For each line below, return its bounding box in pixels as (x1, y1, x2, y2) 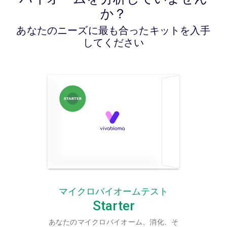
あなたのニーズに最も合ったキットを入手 (16, 24, 211, 37)
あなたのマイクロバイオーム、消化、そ (48, 217, 179, 226)
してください (83, 36, 144, 49)
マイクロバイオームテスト (59, 185, 168, 197)
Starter (92, 198, 135, 214)
